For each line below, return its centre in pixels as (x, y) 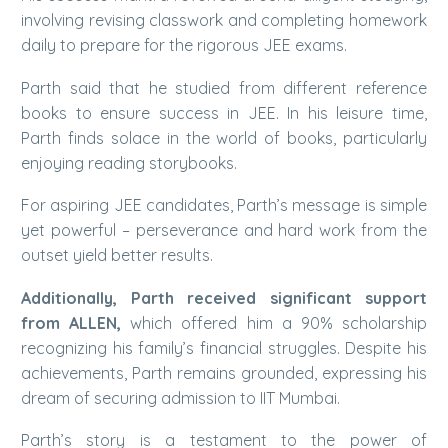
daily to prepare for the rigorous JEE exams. (184, 44)
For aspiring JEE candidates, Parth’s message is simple (224, 205)
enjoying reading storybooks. (129, 162)
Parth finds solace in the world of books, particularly (224, 137)
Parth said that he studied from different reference (224, 87)
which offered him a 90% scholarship (274, 322)
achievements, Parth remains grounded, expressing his (224, 372)
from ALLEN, (71, 322)
